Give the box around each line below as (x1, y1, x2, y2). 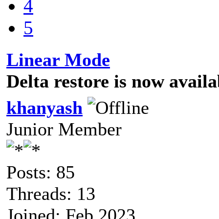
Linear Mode (6, 49, 110, 70)
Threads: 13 (6, 183, 95, 204)
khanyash (6, 97, 83, 118)
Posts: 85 (6, 161, 75, 182)
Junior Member (6, 118, 122, 139)
